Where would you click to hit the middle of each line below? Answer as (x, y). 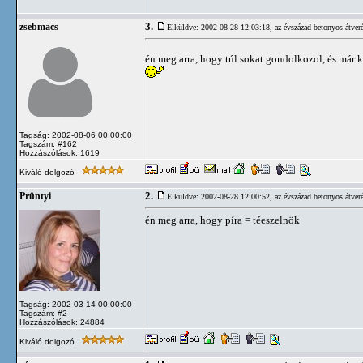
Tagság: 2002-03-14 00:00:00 (76, 304)
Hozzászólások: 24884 (62, 322)
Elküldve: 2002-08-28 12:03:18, (221, 27)
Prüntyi (35, 196)
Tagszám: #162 (48, 144)
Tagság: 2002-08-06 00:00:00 (76, 135)
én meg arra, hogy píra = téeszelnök (222, 220)
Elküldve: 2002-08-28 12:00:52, (221, 196)
